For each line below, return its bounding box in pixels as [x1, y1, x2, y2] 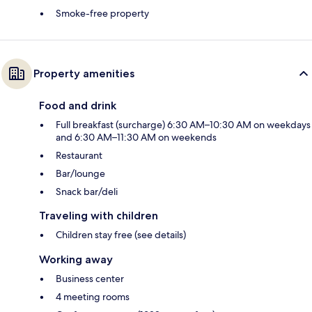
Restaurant [56, 149, 102, 162]
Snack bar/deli [56, 185, 118, 198]
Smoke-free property [56, 7, 149, 20]
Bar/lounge [56, 167, 105, 180]
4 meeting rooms [56, 290, 130, 304]
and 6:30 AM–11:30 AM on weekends [56, 131, 217, 144]
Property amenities [33, 67, 134, 81]
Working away [39, 253, 113, 267]
